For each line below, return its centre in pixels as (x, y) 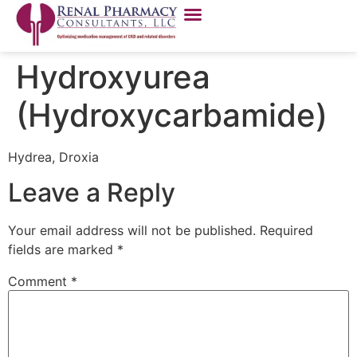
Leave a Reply (92, 193)
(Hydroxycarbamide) (172, 115)
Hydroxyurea (113, 77)
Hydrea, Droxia (53, 157)
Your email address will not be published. (132, 231)
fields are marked (63, 250)
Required (286, 231)
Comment (39, 282)
